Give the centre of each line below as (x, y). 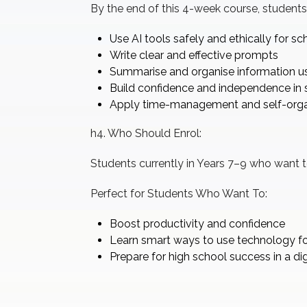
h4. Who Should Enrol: (146, 133)
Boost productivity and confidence (197, 224)
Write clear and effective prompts (194, 55)
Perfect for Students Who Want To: (179, 194)
